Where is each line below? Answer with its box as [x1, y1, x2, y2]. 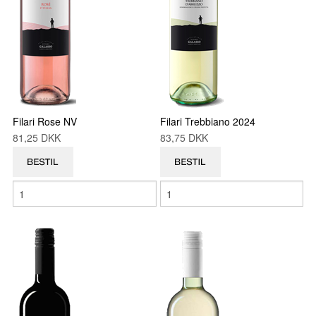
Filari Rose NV [13, 114, 77, 128]
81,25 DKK [13, 130, 66, 145]
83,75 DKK [160, 130, 214, 145]
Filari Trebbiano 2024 [160, 114, 255, 128]
